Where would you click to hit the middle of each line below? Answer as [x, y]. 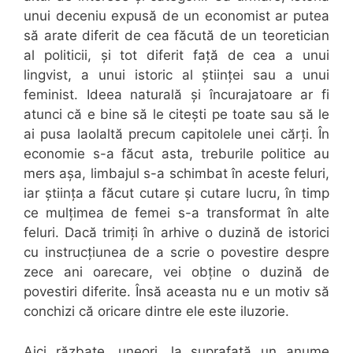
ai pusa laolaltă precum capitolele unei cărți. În [176, 134]
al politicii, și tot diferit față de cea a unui [176, 56]
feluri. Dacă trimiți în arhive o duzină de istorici [176, 233]
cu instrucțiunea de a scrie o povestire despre [176, 253]
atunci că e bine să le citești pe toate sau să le [176, 115]
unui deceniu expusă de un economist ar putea [176, 16]
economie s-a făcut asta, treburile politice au [176, 154]
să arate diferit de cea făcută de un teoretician [176, 36]
